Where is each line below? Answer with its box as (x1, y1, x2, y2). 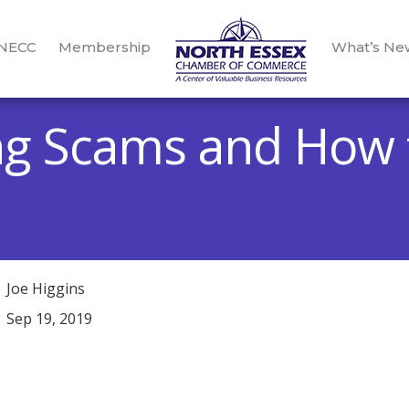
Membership (58, 38, 151, 57)
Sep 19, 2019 (5, 309, 92, 329)
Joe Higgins (5, 278, 85, 299)
